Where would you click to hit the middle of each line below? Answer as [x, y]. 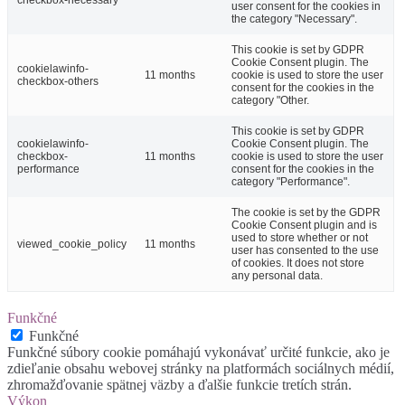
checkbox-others [58, 82]
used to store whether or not [300, 238]
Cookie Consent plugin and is [304, 226]
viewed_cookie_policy [72, 245]
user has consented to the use [305, 251]
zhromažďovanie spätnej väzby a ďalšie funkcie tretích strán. [179, 385]
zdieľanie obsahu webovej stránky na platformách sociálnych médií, [201, 369]
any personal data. [277, 276]
